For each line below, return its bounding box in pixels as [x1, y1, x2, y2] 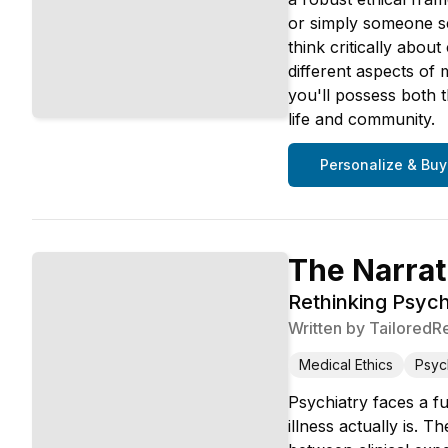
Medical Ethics [299, 356, 393, 373]
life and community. [288, 109, 435, 129]
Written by [288, 318, 369, 338]
